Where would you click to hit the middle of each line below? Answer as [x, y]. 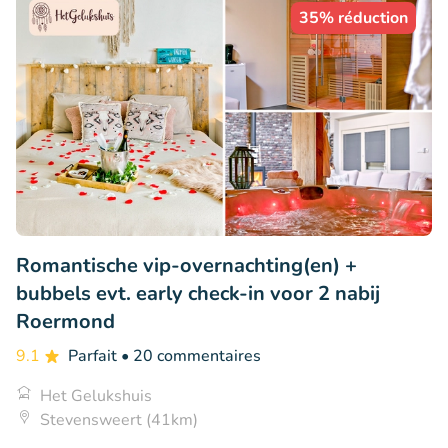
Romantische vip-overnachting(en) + [186, 265]
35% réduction [353, 17]
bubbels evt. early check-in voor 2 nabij [198, 293]
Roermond [65, 321]
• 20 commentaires [191, 355]
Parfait [94, 355]
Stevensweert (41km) [119, 419]
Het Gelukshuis [96, 395]
